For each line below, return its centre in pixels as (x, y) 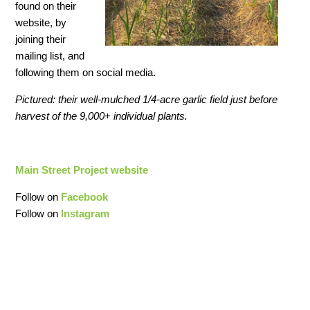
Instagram (85, 214)
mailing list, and (50, 56)
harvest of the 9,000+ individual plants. (102, 116)
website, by (41, 23)
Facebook (85, 197)
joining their (41, 39)
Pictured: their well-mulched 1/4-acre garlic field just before (147, 100)
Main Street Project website (82, 170)
